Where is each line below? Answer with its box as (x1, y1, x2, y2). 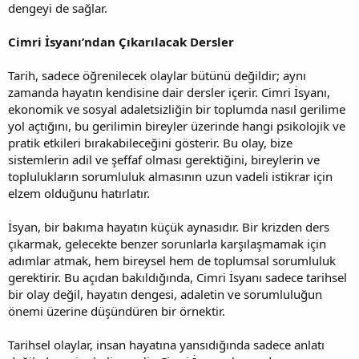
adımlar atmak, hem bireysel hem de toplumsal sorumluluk (8, 252, 336, 268)
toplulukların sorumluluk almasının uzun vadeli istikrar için (8, 167, 333, 184)
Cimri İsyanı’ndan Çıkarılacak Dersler (8, 33, 234, 50)
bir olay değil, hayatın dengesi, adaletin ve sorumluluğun (8, 285, 322, 302)
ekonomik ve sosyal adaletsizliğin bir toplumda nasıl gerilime (8, 100, 345, 117)
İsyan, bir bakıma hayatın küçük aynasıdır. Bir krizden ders (8, 218, 329, 235)
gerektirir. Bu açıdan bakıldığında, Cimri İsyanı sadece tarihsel (8, 268, 347, 285)
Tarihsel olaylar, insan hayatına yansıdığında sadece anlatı (8, 336, 325, 353)
